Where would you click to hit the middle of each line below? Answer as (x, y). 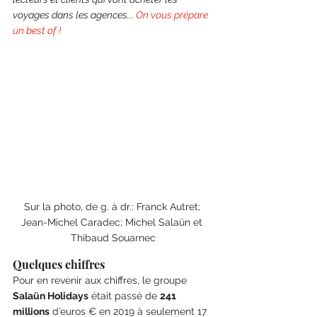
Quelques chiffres (59, 265)
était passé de (124, 296)
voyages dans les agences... (74, 15)
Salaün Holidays (51, 296)
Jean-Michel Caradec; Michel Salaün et (113, 223)
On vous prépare (173, 15)
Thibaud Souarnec (113, 238)
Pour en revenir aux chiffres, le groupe (101, 281)
